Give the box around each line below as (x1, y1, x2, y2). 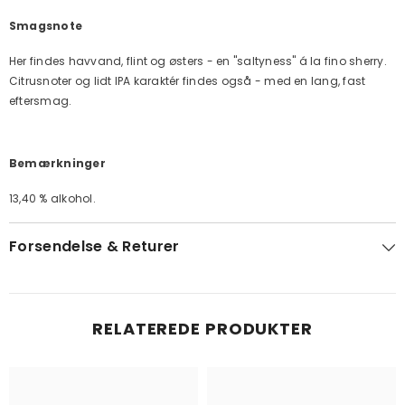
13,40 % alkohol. (9, 191, 96, 206)
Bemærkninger (9, 155, 106, 171)
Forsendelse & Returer (9, 236, 180, 257)
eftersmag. (9, 93, 72, 108)
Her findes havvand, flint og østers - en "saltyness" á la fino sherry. (9, 53, 387, 69)
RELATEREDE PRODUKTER (92, 317, 313, 340)
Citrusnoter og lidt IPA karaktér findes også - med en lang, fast (9, 73, 366, 89)
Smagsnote (9, 18, 83, 33)
